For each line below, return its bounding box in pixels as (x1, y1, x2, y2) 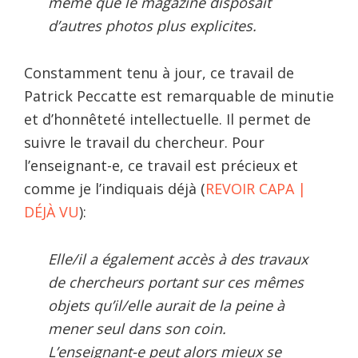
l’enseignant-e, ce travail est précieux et (24, 155, 298, 175)
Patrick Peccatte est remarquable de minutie (24, 86, 334, 105)
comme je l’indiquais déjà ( (24, 178, 205, 198)
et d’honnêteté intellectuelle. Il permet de (24, 109, 311, 129)
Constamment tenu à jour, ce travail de (24, 62, 294, 82)
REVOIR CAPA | (205, 178, 306, 198)
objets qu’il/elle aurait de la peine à (48, 295, 284, 315)
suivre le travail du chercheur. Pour (24, 132, 265, 152)
